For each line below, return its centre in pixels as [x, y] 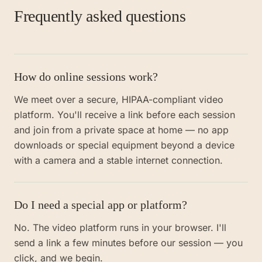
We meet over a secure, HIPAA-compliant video [119, 99]
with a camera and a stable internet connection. [118, 160]
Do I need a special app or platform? [101, 205]
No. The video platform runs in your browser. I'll [120, 227]
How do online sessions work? [86, 77]
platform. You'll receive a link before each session [125, 115]
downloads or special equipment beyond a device [124, 145]
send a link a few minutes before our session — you [128, 243]
